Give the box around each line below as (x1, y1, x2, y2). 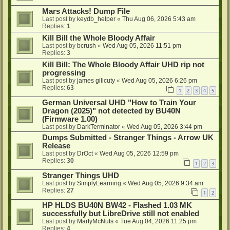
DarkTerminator (77, 123, 120, 131)
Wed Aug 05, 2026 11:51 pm (103, 42, 181, 50)
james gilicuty (77, 77, 115, 85)
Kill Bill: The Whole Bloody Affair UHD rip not (42, 61, 204, 69)
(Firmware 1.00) (42, 115, 98, 124)
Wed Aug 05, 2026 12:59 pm (100, 150, 179, 158)
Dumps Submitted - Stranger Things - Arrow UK (42, 133, 214, 142)
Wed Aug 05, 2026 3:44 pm (127, 123, 202, 131)
